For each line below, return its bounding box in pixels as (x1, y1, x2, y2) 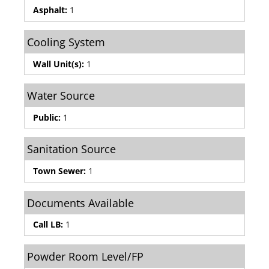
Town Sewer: (33, 165, 86, 177)
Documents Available (27, 195, 134, 210)
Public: (33, 111, 61, 123)
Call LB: (33, 219, 63, 231)
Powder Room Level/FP (27, 249, 144, 264)
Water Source (27, 88, 95, 103)
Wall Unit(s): (33, 58, 84, 70)
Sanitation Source (27, 142, 116, 157)
